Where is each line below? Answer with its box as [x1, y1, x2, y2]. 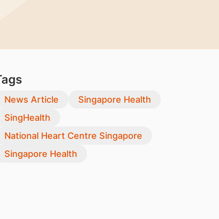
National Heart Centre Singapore [4, 131, 142, 141]
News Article [4, 94, 59, 105]
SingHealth [4, 112, 50, 123]
